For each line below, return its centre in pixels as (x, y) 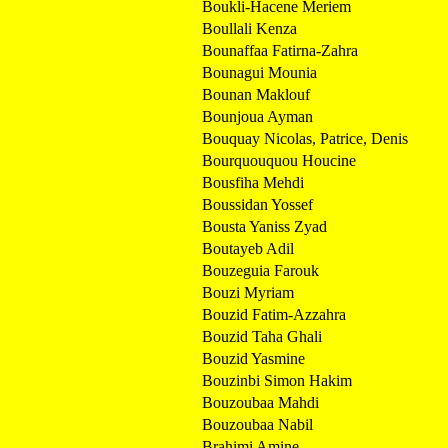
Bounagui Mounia (259, 72)
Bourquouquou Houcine (279, 160)
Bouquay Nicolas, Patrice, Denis (305, 138)
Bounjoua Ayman (257, 116)
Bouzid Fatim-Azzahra (274, 314)
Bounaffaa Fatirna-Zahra (280, 50)
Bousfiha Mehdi (253, 182)
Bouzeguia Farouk (260, 270)
